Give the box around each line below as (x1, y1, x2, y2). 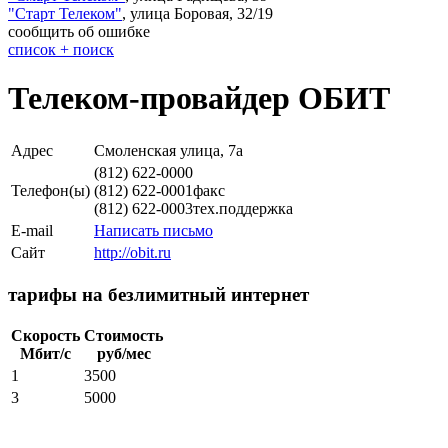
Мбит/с (20, 345, 71, 363)
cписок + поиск (8, 41, 114, 58)
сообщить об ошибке (8, 23, 150, 40)
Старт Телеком (15, 5, 115, 22)
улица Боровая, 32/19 (130, 5, 273, 22)
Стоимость (84, 327, 163, 345)
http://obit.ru (94, 243, 171, 261)
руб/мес (96, 345, 151, 363)
